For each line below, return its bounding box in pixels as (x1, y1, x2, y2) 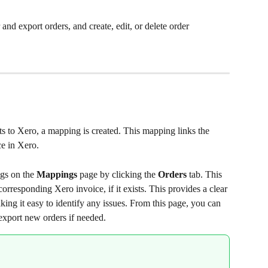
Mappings (36, 169, 77, 179)
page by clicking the (77, 169, 158, 179)
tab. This (187, 169, 224, 179)
